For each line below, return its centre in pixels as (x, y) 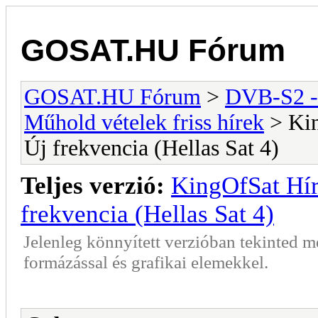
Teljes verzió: (93, 185)
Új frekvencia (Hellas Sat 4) (152, 148)
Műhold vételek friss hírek (144, 122)
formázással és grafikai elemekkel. (146, 262)
